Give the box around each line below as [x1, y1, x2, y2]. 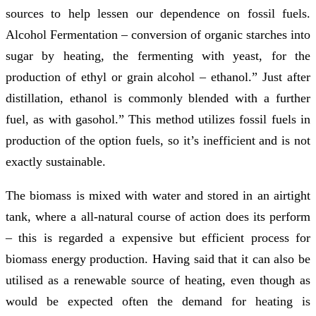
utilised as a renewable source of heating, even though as [6, 273, 310, 288]
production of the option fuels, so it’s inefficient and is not [6, 133, 310, 148]
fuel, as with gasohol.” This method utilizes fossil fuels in [6, 112, 310, 127]
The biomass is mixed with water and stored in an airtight [6, 188, 310, 203]
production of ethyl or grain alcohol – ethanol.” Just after [6, 70, 310, 85]
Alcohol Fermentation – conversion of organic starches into [6, 28, 310, 42]
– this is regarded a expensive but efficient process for [6, 231, 310, 245]
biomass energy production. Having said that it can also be [6, 252, 310, 267]
